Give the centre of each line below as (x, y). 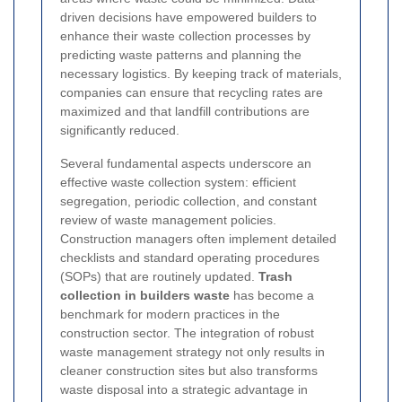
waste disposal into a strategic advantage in (184, 389)
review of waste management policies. (168, 219)
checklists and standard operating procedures (190, 257)
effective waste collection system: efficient (178, 182)
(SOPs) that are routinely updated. (159, 276)
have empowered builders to (234, 17)
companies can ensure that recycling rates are (192, 92)
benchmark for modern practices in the (170, 314)
